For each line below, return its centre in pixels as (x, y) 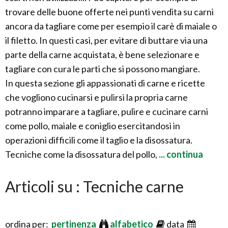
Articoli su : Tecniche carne (94, 186)
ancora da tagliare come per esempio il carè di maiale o (111, 26)
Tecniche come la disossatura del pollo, (81, 154)
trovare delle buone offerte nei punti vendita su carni (109, 12)
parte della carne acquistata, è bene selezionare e (102, 54)
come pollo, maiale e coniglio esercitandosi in (93, 126)
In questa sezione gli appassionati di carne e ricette (105, 83)
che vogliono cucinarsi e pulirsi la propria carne (96, 97)
